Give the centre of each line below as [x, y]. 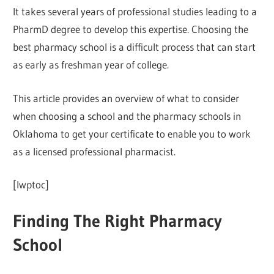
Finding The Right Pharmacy [118, 220]
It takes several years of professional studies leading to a [135, 12]
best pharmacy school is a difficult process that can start [135, 47]
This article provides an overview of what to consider [126, 98]
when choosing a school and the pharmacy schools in [127, 116]
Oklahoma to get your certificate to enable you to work [132, 133]
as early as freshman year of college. [91, 65]
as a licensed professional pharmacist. [94, 151]
